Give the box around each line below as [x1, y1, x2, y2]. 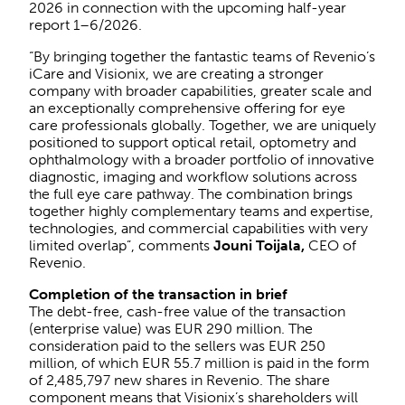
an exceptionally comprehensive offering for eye [29, 99, 345, 117]
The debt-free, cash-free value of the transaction [29, 302, 345, 320]
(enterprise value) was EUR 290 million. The [29, 319, 313, 337]
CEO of [305, 236, 356, 254]
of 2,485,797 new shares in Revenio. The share [29, 371, 330, 389]
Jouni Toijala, [213, 236, 305, 254]
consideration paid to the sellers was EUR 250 [29, 336, 325, 354]
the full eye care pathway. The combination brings [29, 184, 353, 202]
